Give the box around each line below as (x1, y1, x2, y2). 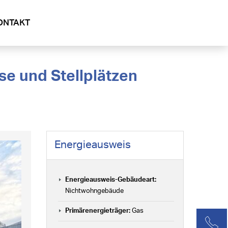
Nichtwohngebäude (65, 188, 124, 194)
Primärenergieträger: (65, 208, 130, 214)
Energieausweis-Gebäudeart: (65, 177, 156, 183)
